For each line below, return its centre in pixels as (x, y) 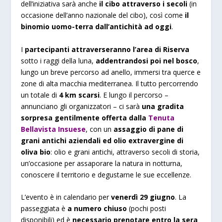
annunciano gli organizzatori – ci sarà (82, 106)
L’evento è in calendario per (66, 197)
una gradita (163, 106)
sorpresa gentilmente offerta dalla (85, 117)
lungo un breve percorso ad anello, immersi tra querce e (111, 72)
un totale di (40, 95)
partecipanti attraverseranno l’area (88, 49)
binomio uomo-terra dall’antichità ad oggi (96, 27)
